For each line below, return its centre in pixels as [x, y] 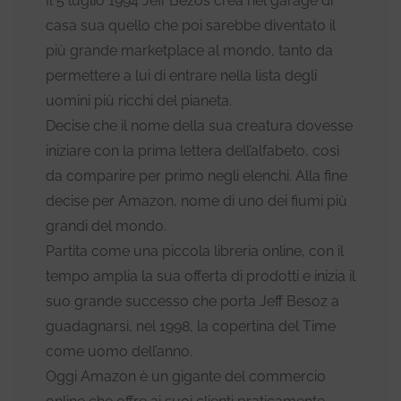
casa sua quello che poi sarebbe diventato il [191, 26]
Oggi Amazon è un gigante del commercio [186, 377]
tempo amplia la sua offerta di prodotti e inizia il [200, 277]
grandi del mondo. [106, 226]
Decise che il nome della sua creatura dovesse [199, 126]
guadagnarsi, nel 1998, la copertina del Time [191, 327]
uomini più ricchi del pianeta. [139, 101]
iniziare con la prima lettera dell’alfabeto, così [192, 151]
